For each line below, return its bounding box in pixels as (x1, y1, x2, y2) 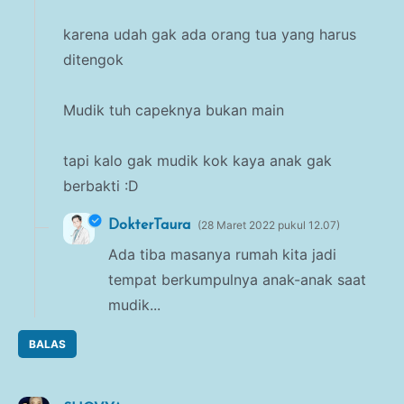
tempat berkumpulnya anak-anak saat (108, 270, 366, 289)
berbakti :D (63, 177, 139, 196)
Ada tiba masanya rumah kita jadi (108, 244, 336, 263)
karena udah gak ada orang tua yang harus (63, 25, 356, 44)
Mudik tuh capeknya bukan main (63, 101, 284, 120)
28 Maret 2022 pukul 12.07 (201, 218, 336, 233)
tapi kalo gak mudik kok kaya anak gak (63, 151, 332, 170)
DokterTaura (108, 218, 190, 234)
